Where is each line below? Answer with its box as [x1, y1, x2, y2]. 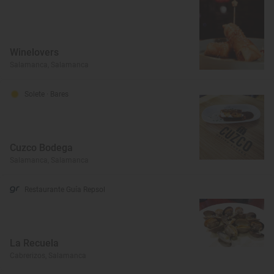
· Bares [46, 90, 68, 99]
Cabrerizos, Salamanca [10, 251, 86, 261]
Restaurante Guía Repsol [24, 185, 105, 194]
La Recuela [10, 237, 59, 250]
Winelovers [10, 46, 59, 59]
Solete [24, 90, 46, 99]
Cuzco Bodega [10, 142, 73, 154]
